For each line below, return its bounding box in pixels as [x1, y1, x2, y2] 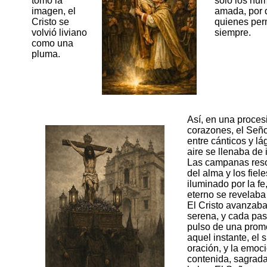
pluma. [31, 49, 60, 60]
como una [31, 38, 73, 49]
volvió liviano [31, 27, 87, 38]
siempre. [214, 27, 251, 38]
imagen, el [31, 6, 76, 17]
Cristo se [31, 17, 69, 27]
